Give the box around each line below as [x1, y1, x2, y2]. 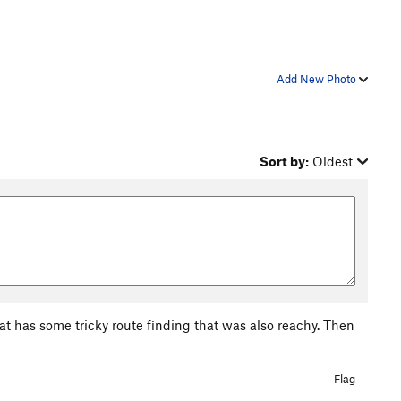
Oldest [312, 152, 354, 169]
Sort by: [260, 152, 310, 169]
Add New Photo [277, 71, 359, 86]
